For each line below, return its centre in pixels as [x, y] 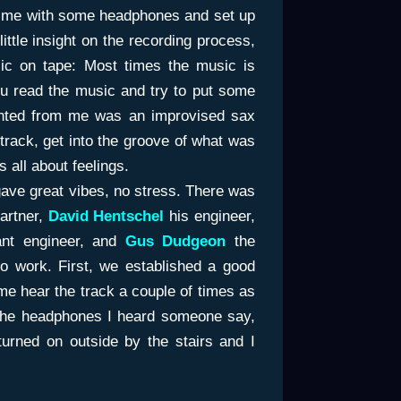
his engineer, [212, 216]
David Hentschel [106, 216]
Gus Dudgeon [175, 241]
